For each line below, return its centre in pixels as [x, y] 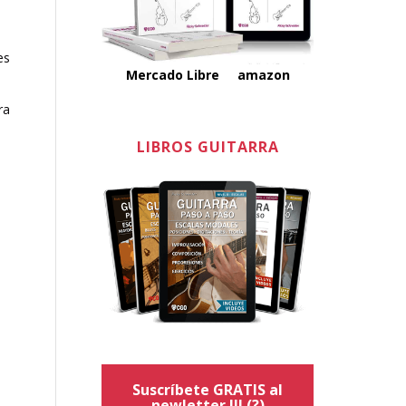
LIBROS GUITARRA [208, 146]
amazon [263, 74]
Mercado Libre [172, 74]
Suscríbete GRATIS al [208, 390]
